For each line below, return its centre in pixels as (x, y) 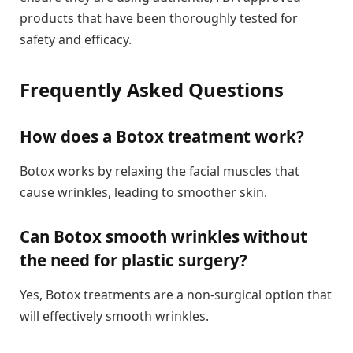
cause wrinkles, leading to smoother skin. (143, 192)
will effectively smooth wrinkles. (114, 316)
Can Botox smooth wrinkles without (163, 237)
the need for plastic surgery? (134, 260)
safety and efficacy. (76, 39)
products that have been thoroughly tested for (159, 18)
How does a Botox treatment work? (162, 137)
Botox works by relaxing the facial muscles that (160, 171)
